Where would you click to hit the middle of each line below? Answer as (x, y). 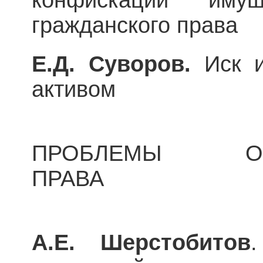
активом (77, 89)
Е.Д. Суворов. (111, 64)
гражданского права (135, 25)
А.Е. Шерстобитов (141, 242)
